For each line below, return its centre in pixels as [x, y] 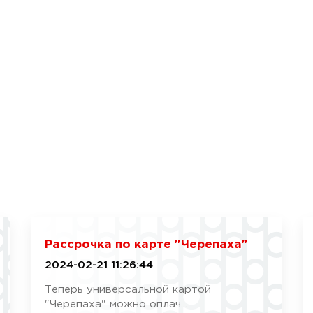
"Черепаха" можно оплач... [116, 304]
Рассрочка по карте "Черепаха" [146, 245]
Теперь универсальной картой [128, 290]
